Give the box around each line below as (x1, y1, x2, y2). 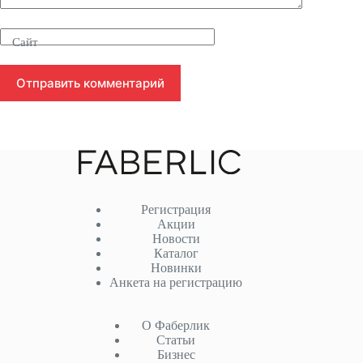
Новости (152, 232, 200, 246)
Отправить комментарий (16, 75, 164, 92)
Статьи (156, 333, 196, 347)
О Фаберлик (142, 318, 211, 332)
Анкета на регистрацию (109, 275, 243, 289)
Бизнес (156, 348, 195, 361)
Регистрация (141, 203, 211, 216)
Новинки (150, 261, 202, 275)
